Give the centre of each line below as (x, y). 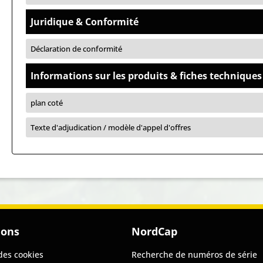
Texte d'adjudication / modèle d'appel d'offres (111, 127)
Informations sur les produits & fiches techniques (146, 76)
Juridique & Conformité (85, 22)
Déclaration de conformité (76, 49)
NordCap (154, 231)
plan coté (47, 103)
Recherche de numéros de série (194, 254)
